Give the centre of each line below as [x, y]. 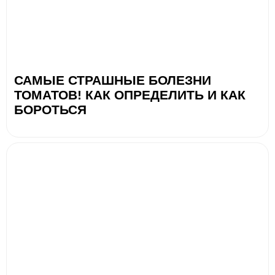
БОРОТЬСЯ [50, 109]
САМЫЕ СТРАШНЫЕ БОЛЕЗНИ [113, 80]
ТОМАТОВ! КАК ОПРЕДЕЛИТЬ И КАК [130, 95]
